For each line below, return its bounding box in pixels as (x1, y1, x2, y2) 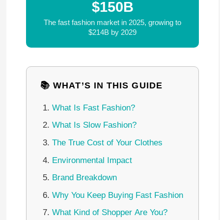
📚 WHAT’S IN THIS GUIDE (40, 81, 163, 91)
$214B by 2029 (88, 27, 137, 36)
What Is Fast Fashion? (52, 103, 135, 112)
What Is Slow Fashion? (52, 120, 137, 130)
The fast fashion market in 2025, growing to (44, 18, 181, 27)
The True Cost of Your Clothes (52, 137, 163, 147)
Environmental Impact (52, 155, 132, 165)
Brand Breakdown (52, 173, 117, 183)
